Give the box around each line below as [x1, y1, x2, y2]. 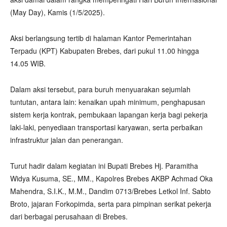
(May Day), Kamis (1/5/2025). [10, 7, 105, 17]
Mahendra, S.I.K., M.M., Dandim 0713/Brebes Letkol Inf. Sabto [10, 186, 211, 196]
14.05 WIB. [10, 58, 46, 68]
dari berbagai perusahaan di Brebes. [10, 211, 128, 221]
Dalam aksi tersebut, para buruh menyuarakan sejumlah [10, 84, 191, 94]
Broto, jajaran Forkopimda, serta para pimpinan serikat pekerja [10, 199, 211, 209]
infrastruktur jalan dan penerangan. [10, 135, 123, 145]
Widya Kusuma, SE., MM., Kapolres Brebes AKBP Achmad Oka [10, 173, 213, 183]
